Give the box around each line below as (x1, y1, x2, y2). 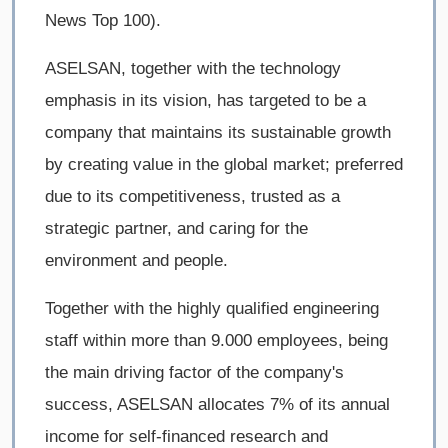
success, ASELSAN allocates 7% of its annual (45, 395, 390, 415)
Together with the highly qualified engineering (45, 299, 379, 319)
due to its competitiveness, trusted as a (45, 187, 340, 207)
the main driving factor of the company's (45, 363, 344, 383)
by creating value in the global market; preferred (45, 155, 403, 175)
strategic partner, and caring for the (45, 219, 308, 239)
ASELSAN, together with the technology (45, 59, 341, 79)
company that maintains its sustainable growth (45, 123, 391, 143)
